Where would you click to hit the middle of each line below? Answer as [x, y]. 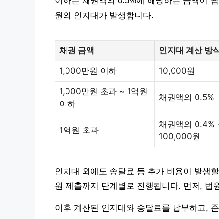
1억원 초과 [79, 130]
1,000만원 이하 [88, 71]
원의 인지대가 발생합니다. [104, 15]
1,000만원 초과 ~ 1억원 [103, 91]
